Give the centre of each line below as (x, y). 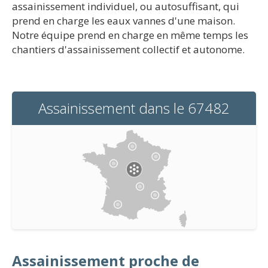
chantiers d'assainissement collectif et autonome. (128, 49)
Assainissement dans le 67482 (134, 108)
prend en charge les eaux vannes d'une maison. (124, 21)
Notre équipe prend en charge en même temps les (130, 35)
